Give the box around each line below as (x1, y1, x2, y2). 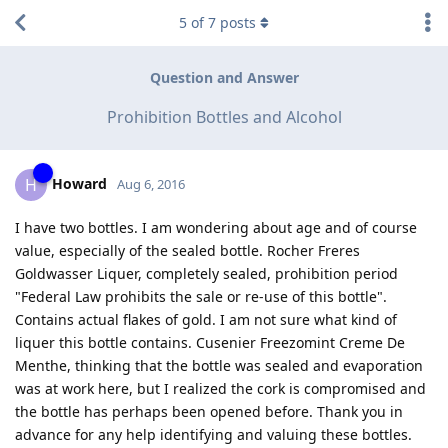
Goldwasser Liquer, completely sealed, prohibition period (15, 263, 398, 283)
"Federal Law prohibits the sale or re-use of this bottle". (15, 286, 387, 306)
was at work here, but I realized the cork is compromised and (15, 378, 426, 398)
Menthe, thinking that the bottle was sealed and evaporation (15, 355, 423, 375)
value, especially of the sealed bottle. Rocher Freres (15, 240, 360, 260)
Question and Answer (149, 68, 299, 88)
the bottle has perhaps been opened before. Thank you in (15, 401, 403, 421)
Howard (52, 173, 107, 193)
